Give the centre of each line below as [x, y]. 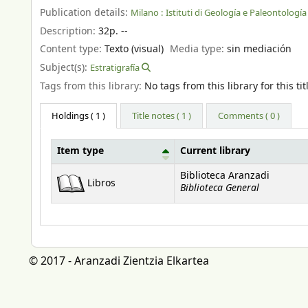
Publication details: [85, 12]
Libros [101, 183]
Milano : [147, 12]
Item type [80, 152]
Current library [215, 152]
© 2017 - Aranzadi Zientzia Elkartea [119, 262]
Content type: [72, 49]
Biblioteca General [220, 188]
